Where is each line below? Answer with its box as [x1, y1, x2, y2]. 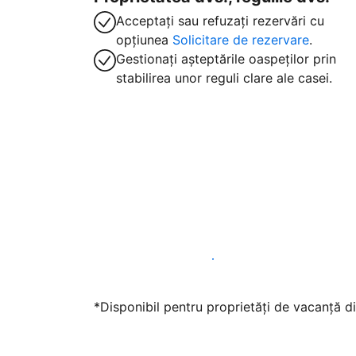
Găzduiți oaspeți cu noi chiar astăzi [106, 251, 319, 267]
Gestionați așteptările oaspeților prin [116, 51, 336, 67]
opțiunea [116, 32, 172, 48]
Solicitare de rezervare [172, 32, 309, 48]
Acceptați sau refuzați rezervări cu [116, 13, 324, 29]
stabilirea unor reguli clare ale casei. [116, 70, 332, 86]
